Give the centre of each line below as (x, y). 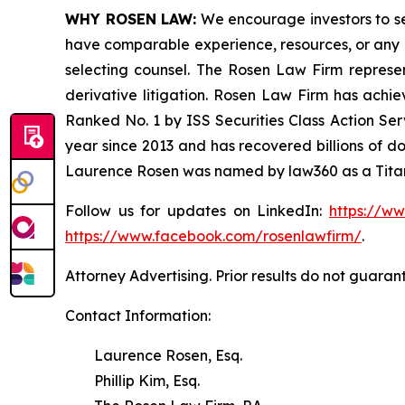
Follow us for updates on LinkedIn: (197, 210)
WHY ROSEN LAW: (131, 19)
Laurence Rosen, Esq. (154, 355)
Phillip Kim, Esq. (132, 380)
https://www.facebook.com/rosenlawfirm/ (213, 235)
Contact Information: (138, 315)
